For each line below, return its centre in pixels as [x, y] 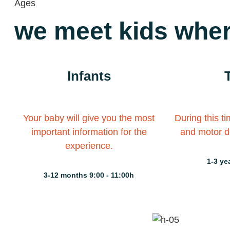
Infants [89, 76]
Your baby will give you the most [89, 118]
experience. [89, 146]
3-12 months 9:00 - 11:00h [89, 175]
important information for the [89, 132]
